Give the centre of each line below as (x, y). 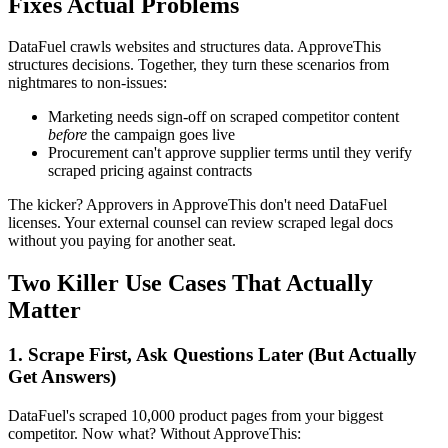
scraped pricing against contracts (150, 171)
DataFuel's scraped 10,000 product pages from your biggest (195, 415)
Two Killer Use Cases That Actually (190, 283)
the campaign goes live (161, 135)
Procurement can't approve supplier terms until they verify (230, 153)
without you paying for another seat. (122, 241)
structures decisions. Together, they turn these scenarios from (198, 65)
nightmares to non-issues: (87, 83)
